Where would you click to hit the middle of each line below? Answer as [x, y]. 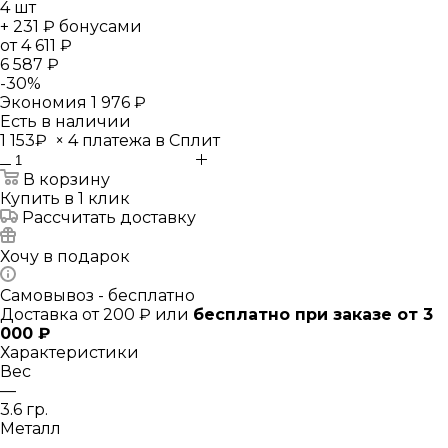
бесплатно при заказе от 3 [313, 314]
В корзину [66, 179]
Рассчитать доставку [109, 217]
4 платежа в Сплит [142, 140]
